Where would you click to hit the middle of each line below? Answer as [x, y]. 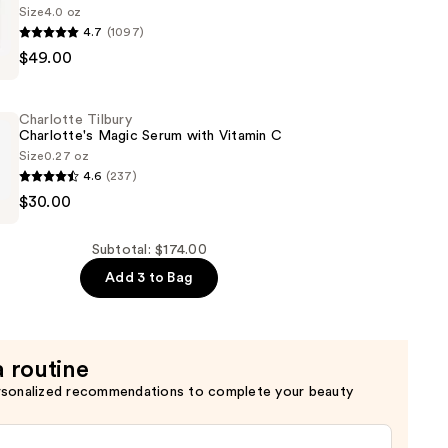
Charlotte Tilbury [75, 120]
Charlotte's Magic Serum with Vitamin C [150, 136]
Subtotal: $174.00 [149, 250]
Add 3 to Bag [149, 278]
